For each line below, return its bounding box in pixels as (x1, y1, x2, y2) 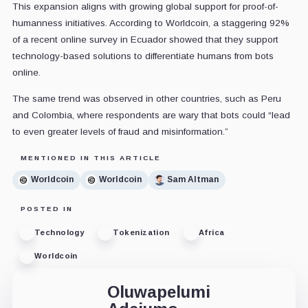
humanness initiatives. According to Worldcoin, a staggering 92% (12, 17, 289, 28)
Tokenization (113, 228, 170, 237)
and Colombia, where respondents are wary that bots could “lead (12, 109, 290, 120)
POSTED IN (20, 204, 73, 212)
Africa (198, 228, 225, 237)
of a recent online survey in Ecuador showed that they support (12, 34, 278, 45)
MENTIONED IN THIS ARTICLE (20, 153, 161, 162)
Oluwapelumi (107, 282, 210, 301)
